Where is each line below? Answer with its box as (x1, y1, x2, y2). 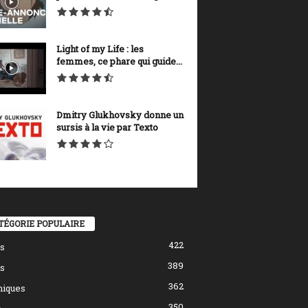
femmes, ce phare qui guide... (56, 54, 182, 67)
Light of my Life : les (56, 42, 144, 55)
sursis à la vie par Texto (56, 120, 158, 133)
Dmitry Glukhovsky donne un (56, 108, 184, 121)
